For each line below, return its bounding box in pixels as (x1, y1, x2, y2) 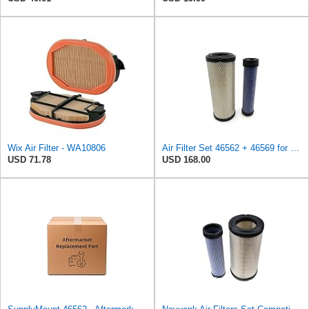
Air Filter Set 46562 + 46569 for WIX (290, 142, 299, 153)
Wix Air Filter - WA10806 (8, 142, 106, 153)
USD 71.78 (8, 154, 51, 165)
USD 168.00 (162, 154, 210, 165)
